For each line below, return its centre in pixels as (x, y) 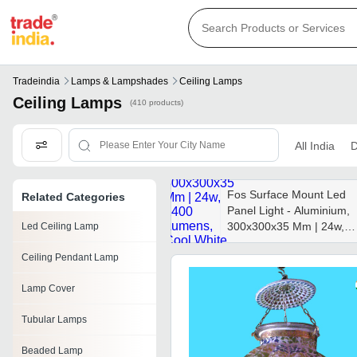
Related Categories (73, 197)
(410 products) (157, 103)
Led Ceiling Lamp (60, 227)
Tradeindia (36, 82)
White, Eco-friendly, (276, 259)
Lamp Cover (48, 289)
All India (314, 145)
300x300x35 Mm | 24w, (286, 227)
